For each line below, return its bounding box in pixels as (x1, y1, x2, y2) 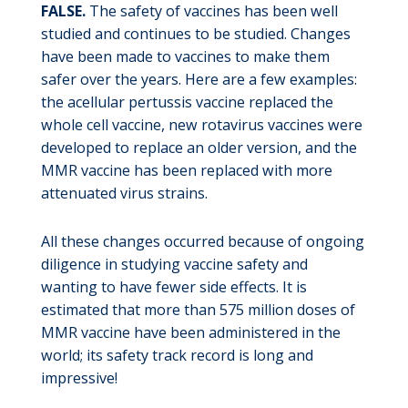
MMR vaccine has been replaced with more (40, 159, 332, 180)
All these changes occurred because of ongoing (40, 230, 364, 251)
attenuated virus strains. (40, 182, 208, 203)
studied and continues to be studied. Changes (40, 23, 351, 44)
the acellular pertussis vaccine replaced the (40, 91, 333, 112)
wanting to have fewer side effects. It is (40, 276, 307, 297)
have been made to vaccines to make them (40, 46, 330, 66)
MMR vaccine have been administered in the (40, 321, 341, 342)
